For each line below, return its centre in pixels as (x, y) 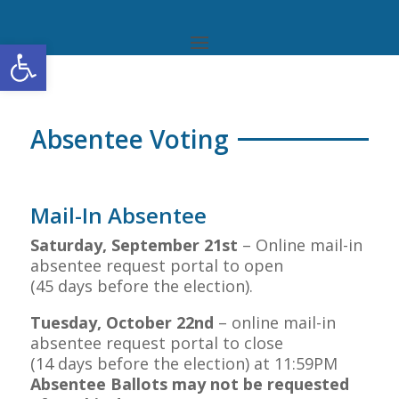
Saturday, (70, 245)
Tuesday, (68, 322)
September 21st (174, 245)
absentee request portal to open (156, 265)
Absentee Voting (129, 139)
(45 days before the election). (141, 286)
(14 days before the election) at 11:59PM (183, 363)
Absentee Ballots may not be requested (189, 384)
